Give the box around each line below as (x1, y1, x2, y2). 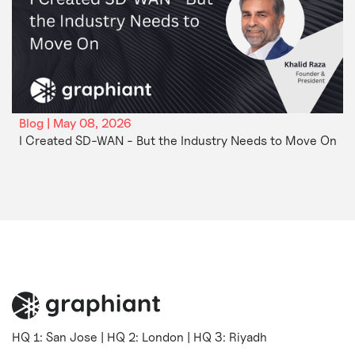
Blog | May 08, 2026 (18, 115, 131, 131)
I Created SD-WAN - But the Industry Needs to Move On (18, 132, 337, 148)
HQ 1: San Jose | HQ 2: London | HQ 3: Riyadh (11, 330, 267, 345)
